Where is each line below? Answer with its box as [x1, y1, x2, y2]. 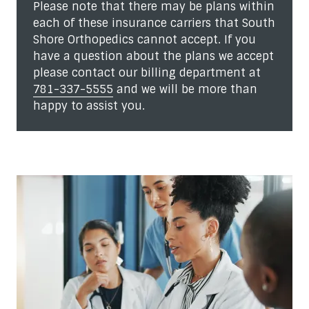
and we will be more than [113, 81, 257, 97]
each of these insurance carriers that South [33, 15, 275, 30]
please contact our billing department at [33, 65, 261, 80]
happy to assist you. [33, 98, 145, 113]
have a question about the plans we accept [33, 48, 274, 63]
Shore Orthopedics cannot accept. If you [33, 32, 256, 47]
